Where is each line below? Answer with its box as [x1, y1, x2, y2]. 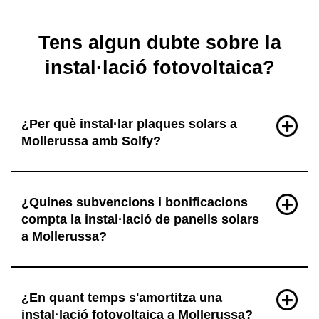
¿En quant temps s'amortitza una [21, 291, 222, 305]
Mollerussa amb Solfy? [21, 134, 161, 148]
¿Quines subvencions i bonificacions [21, 195, 248, 209]
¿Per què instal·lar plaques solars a [21, 117, 237, 131]
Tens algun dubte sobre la [38, 31, 281, 53]
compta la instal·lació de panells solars [21, 212, 259, 226]
